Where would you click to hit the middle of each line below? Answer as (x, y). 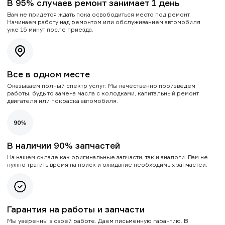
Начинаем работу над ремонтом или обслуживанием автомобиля (104, 22)
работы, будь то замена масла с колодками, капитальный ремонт (103, 93)
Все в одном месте (48, 74)
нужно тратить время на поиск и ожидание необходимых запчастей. (107, 164)
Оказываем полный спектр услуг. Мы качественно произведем (101, 85)
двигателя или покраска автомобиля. (63, 100)
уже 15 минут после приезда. (50, 29)
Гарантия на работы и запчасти (76, 209)
